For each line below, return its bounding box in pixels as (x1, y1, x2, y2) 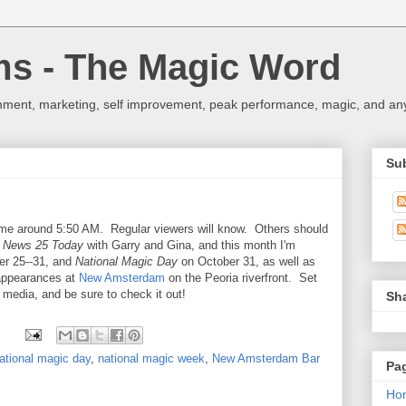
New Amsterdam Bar (212, 352, 320, 365)
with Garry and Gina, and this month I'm (83, 238, 295, 252)
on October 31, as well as (178, 255, 315, 268)
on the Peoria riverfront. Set (165, 271, 317, 285)
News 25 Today (3, 238, 83, 252)
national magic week (98, 352, 205, 365)
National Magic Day (75, 255, 178, 268)
